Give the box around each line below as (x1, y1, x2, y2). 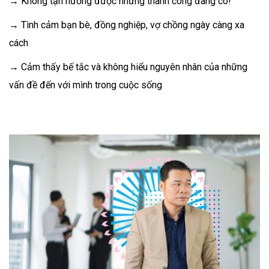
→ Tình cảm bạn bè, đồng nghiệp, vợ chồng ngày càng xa (9, 19, 244, 31)
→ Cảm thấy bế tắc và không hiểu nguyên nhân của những (9, 61, 247, 73)
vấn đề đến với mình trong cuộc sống (9, 79, 162, 91)
